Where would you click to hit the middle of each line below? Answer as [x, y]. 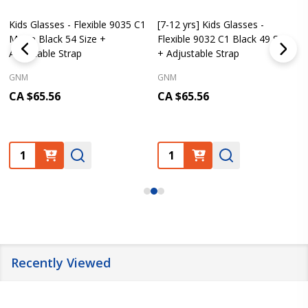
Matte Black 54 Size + [57, 39]
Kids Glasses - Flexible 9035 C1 [77, 25]
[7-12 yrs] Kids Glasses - [211, 25]
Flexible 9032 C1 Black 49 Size [224, 39]
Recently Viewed [61, 263]
